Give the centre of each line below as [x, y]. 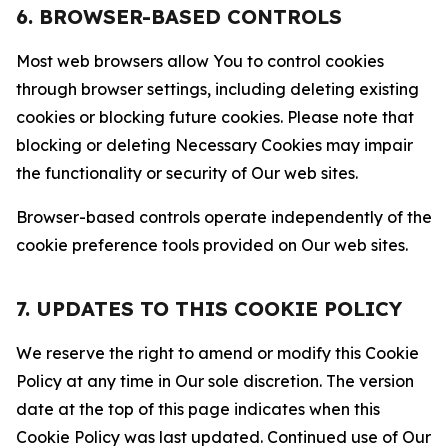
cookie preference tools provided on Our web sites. [212, 245]
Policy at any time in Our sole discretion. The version [215, 381]
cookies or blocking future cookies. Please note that [215, 117]
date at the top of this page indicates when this [198, 409]
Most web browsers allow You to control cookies [200, 61]
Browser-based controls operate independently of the [224, 217]
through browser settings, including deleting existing [217, 89]
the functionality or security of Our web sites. [187, 173]
